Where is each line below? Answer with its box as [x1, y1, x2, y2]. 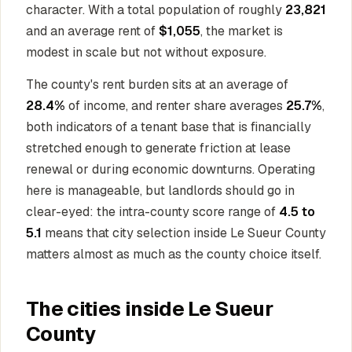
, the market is [200, 23, 283, 39]
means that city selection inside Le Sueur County [42, 225, 326, 241]
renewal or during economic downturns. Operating [26, 161, 315, 178]
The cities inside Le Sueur [26, 295, 273, 322]
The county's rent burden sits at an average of [26, 76, 288, 93]
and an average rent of [26, 23, 159, 39]
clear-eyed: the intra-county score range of [26, 203, 279, 220]
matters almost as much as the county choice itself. [26, 246, 321, 262]
